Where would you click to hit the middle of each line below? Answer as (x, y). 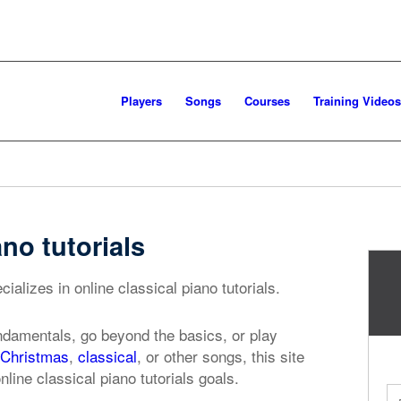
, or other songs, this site (221, 356)
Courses (267, 101)
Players (141, 101)
